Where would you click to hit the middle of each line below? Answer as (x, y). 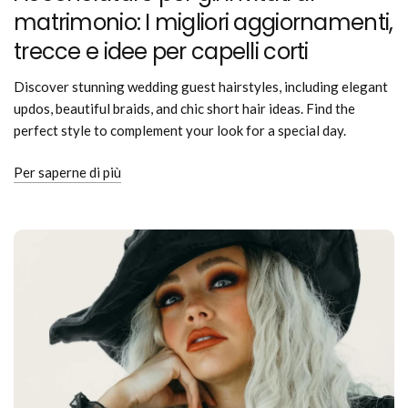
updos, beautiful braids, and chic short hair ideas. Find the (185, 108)
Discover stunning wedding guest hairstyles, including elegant (201, 87)
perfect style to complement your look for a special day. (180, 130)
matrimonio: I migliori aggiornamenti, (204, 22)
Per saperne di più (67, 172)
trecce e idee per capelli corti (161, 51)
